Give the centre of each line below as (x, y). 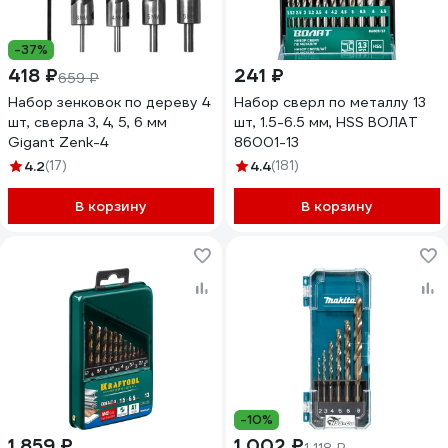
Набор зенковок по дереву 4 (109, 102)
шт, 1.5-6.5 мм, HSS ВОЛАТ (326, 122)
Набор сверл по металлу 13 (330, 102)
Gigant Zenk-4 (58, 142)
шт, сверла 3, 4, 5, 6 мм (87, 122)
